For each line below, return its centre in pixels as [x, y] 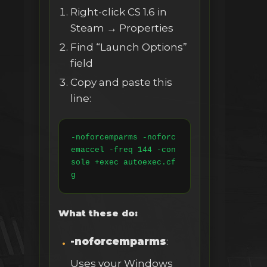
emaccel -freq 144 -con [123, 150]
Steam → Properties [122, 28]
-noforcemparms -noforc [123, 138]
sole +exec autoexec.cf [123, 163]
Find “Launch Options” [129, 47]
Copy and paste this [121, 83]
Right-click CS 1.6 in [119, 12]
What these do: [98, 213]
